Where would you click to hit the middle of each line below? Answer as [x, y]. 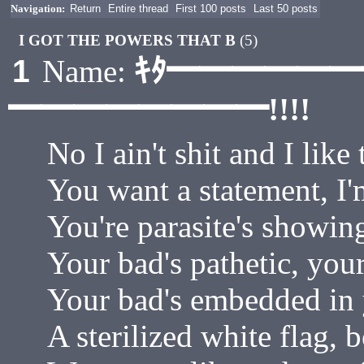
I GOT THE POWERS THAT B [130, 40]
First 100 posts [211, 9]
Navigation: [38, 9]
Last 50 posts [286, 9]
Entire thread [138, 9]
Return [85, 9]
